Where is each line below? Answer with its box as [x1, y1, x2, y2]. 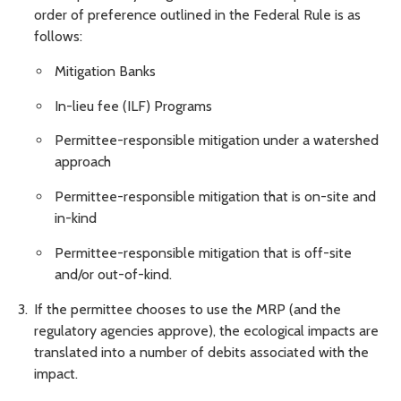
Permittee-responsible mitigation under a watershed [55, 132, 379, 149]
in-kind [55, 209, 97, 227]
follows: [34, 27, 82, 45]
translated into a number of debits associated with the [34, 343, 369, 361]
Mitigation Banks [55, 62, 156, 80]
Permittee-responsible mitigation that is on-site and [55, 188, 376, 206]
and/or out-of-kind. [55, 265, 172, 283]
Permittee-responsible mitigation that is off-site [55, 243, 352, 261]
